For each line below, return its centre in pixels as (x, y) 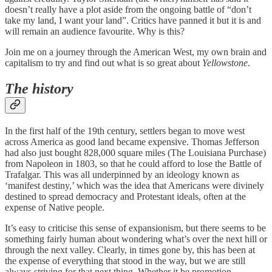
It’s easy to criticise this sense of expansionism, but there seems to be (135, 228)
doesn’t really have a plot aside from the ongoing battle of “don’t (128, 10)
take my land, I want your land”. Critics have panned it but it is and (133, 21)
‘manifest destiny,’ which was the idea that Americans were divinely (134, 186)
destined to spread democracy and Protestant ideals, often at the (125, 197)
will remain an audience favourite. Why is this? (95, 32)
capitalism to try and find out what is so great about (104, 63)
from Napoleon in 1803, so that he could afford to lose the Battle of (133, 164)
